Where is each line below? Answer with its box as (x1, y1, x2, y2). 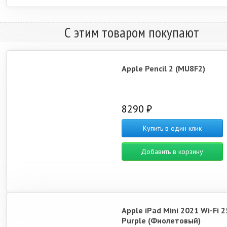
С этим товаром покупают (64, 23, 199, 42)
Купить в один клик (142, 124, 202, 133)
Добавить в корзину (141, 147, 204, 156)
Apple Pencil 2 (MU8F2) (121, 63, 205, 73)
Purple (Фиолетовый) (121, 215, 201, 225)
